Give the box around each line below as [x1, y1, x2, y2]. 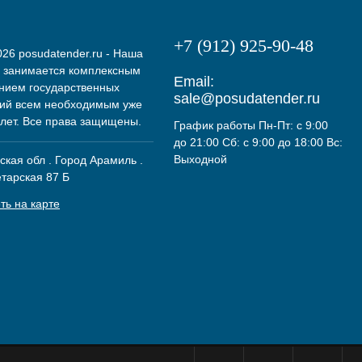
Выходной [174, 153, 227, 166]
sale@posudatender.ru [174, 90, 320, 107]
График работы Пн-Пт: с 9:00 [174, 119, 328, 132]
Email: [174, 74, 214, 90]
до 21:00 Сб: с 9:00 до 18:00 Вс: [174, 136, 343, 149]
